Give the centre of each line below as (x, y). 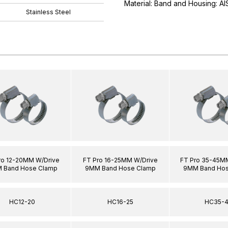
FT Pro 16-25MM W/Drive (120, 160)
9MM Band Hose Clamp (120, 168)
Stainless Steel (48, 12)
